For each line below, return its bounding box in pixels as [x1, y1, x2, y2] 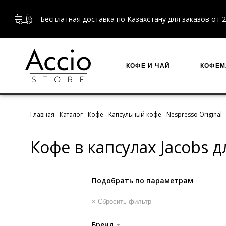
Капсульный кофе [108, 110, 161, 119]
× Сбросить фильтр [92, 198, 151, 205]
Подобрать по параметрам [92, 176, 193, 185]
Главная [30, 110, 54, 119]
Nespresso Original [166, 110, 222, 119]
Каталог [60, 110, 83, 119]
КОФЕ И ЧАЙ [126, 62, 170, 69]
